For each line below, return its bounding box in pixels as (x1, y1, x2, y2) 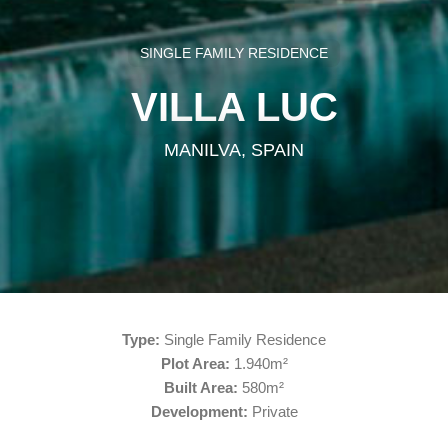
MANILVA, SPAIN (164, 139, 304, 160)
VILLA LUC (130, 84, 338, 129)
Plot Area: (160, 354, 230, 372)
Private (247, 402, 298, 420)
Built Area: (164, 378, 238, 396)
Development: (150, 402, 248, 420)
